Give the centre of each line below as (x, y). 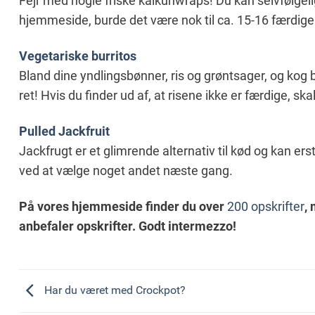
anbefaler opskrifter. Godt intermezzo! (128, 226)
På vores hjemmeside (81, 207)
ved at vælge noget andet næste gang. (126, 171)
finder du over (185, 207)
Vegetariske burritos (78, 57)
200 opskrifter (266, 207)
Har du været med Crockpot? (114, 290)
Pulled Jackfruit (64, 132)
